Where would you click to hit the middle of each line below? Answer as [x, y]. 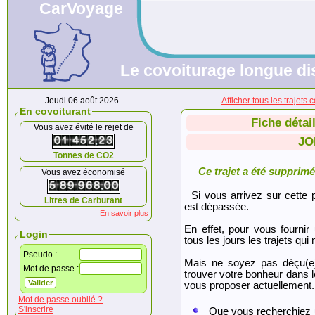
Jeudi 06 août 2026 [82, 101]
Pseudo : [40, 255]
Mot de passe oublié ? [60, 300]
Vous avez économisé [83, 172]
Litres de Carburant [83, 200]
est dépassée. [217, 207]
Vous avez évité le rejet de [104, 127]
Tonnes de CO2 [83, 155]
